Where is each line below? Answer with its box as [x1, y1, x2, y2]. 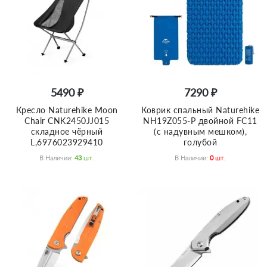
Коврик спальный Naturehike [141, 104, 259, 115]
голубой [183, 136, 218, 147]
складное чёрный [30, 126, 103, 136]
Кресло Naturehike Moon [15, 104, 118, 115]
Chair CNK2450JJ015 [24, 115, 109, 126]
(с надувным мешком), [154, 126, 247, 136]
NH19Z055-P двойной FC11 [143, 115, 257, 126]
